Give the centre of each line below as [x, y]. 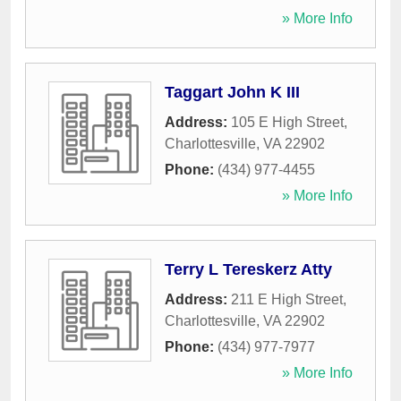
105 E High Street [287, 123]
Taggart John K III [232, 93]
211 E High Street [287, 300]
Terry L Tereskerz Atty [248, 270]
